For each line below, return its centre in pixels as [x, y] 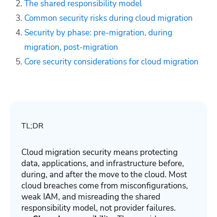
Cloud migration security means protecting [100, 152]
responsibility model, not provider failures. [99, 208]
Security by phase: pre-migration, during [98, 32]
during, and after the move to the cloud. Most [104, 174]
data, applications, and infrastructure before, [103, 163]
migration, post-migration [71, 47]
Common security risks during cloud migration [108, 18]
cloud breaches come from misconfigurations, [105, 186]
